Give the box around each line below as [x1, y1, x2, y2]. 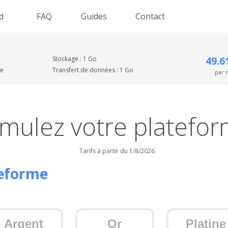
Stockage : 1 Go [52, 54, 97, 63]
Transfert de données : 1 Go [52, 66, 134, 74]
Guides [80, 11, 107, 22]
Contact [135, 11, 165, 22]
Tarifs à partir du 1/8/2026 [79, 147, 155, 155]
